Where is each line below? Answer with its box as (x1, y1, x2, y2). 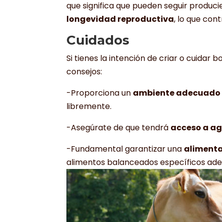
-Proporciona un (66, 87, 133, 99)
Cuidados (66, 32, 130, 49)
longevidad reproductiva (66, 13, 174, 25)
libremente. (66, 101, 112, 112)
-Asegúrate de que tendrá (66, 122, 171, 134)
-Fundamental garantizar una (66, 143, 184, 155)
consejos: (66, 66, 103, 78)
